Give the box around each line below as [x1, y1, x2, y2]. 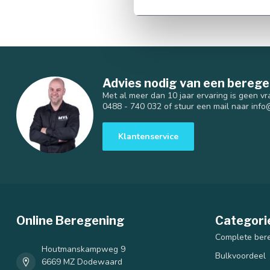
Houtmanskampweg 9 [42, 243, 125, 255]
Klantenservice [118, 130, 178, 142]
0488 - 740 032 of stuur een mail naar [102, 101, 251, 112]
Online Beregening [16, 213, 125, 228]
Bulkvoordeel [215, 250, 266, 262]
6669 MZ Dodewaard [42, 256, 122, 268]
